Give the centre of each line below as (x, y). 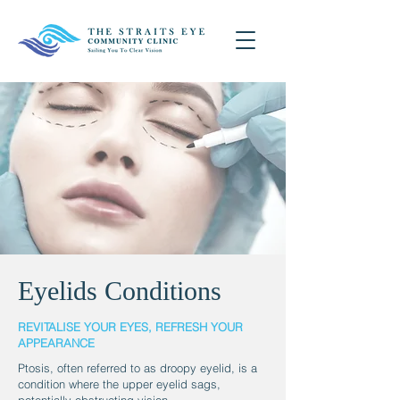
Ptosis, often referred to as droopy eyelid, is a (137, 368)
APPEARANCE (56, 343)
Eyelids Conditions (120, 291)
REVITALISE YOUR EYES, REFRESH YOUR (130, 327)
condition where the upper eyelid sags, (119, 384)
